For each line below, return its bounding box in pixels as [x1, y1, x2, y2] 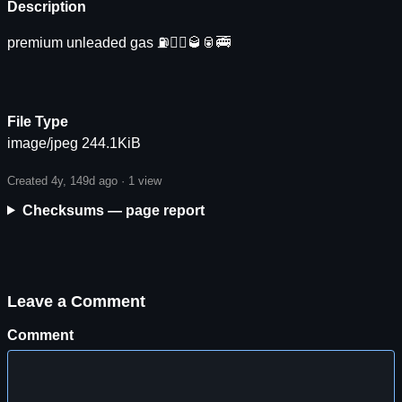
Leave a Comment [7, 292, 145, 310]
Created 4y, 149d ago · [7, 173, 128, 188]
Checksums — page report [22, 202, 205, 218]
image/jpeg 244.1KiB [7, 135, 141, 151]
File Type [7, 113, 68, 129]
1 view [128, 173, 162, 188]
